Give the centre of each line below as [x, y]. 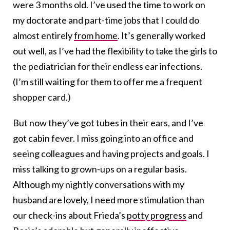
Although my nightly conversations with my [99, 185]
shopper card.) [42, 97]
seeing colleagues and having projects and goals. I [111, 154]
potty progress [157, 215]
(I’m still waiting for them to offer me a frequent [108, 82]
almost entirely [43, 36]
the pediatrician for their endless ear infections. [108, 66]
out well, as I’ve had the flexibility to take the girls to [115, 51]
